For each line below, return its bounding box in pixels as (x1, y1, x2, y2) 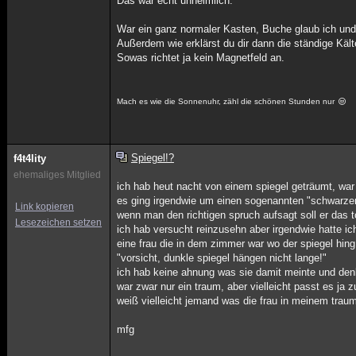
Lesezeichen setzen (15, 217, 102, 228)
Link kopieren (15, 201, 74, 212)
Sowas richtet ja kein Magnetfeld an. (117, 52, 285, 64)
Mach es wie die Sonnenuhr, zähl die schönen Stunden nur (117, 97, 338, 106)
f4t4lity (14, 153, 46, 164)
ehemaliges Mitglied (14, 169, 101, 180)
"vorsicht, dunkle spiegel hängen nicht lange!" (117, 252, 327, 264)
